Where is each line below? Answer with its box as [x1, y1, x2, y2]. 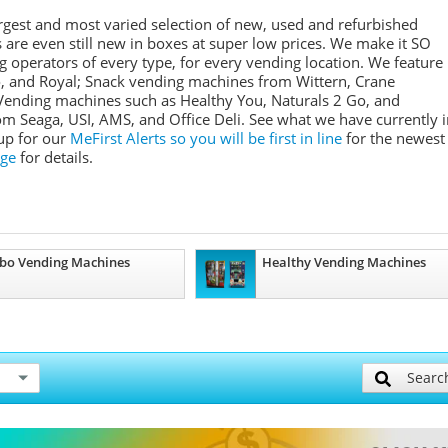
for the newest [346, 128, 445, 148]
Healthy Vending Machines [261, 253, 426, 271]
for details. [16, 147, 93, 167]
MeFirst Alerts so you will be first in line [70, 128, 346, 148]
